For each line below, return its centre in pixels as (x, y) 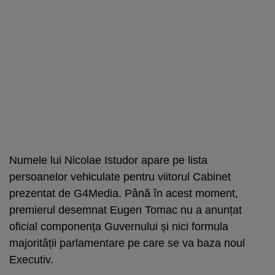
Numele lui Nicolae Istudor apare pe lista (108, 160)
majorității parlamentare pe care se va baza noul (127, 243)
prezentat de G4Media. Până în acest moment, (124, 193)
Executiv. (31, 259)
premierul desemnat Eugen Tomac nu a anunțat (126, 210)
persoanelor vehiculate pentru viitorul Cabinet (120, 176)
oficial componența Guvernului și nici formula (119, 226)
